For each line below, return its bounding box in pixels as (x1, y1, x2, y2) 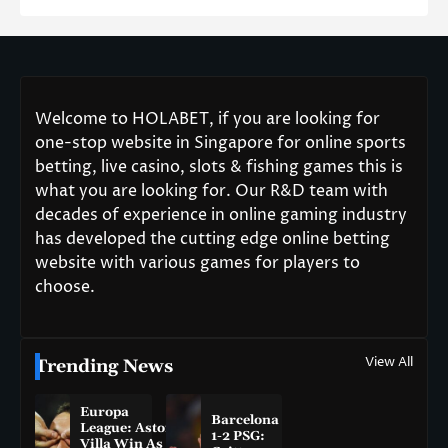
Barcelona (210, 411, 279, 428)
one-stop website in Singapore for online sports (35, 131, 406, 154)
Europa (79, 403, 129, 420)
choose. (35, 275, 95, 298)
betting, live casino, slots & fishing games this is (35, 155, 403, 178)
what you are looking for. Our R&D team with (35, 179, 388, 202)
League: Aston (79, 419, 174, 436)
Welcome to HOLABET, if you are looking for (35, 107, 380, 130)
